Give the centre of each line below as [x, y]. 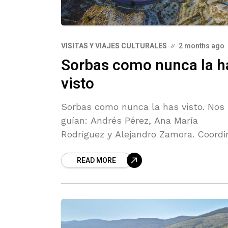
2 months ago [202, 46]
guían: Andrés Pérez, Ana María [130, 120]
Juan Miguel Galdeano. [111, 148]
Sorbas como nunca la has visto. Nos [143, 106]
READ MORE [96, 160]
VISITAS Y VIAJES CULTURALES [114, 46]
